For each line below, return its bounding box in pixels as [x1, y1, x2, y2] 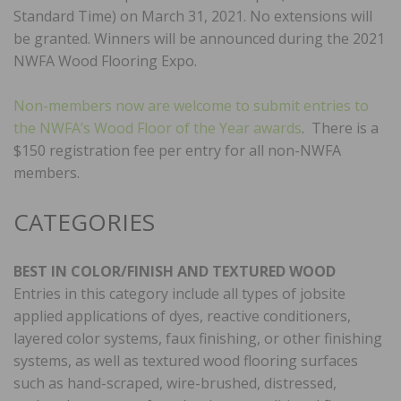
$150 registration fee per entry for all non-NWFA [13, 140, 341, 160]
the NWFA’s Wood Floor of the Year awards [13, 117, 302, 138]
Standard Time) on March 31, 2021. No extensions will [13, 5, 372, 26]
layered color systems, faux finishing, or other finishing [13, 328, 382, 348]
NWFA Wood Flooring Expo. [13, 50, 197, 71]
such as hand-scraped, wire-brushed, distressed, [13, 372, 337, 393]
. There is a [302, 117, 379, 138]
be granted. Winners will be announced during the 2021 [13, 28, 385, 48]
